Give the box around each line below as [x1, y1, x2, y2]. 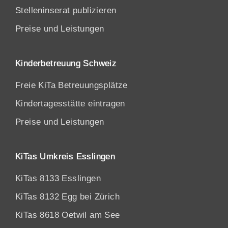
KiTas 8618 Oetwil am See [15, 210, 120, 220]
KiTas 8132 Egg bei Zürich [15, 192, 120, 202]
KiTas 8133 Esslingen [15, 174, 101, 184]
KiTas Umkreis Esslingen [15, 152, 116, 162]
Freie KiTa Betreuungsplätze [15, 80, 128, 91]
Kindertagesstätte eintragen [15, 99, 125, 109]
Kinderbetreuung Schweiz [15, 59, 117, 69]
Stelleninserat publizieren [15, 6, 117, 16]
